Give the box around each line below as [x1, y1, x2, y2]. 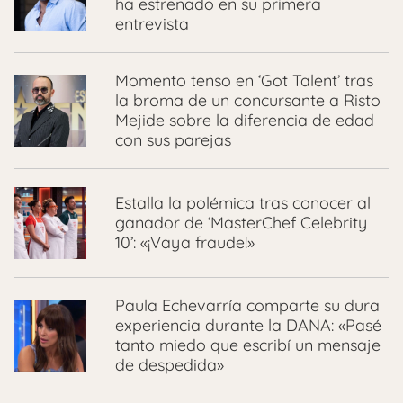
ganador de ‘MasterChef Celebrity [115, 212, 367, 234]
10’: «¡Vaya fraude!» [115, 232, 255, 254]
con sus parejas [115, 130, 231, 151]
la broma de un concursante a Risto [115, 90, 381, 112]
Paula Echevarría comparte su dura [115, 295, 380, 317]
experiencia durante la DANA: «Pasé [115, 315, 381, 336]
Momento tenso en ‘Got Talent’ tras [115, 70, 373, 92]
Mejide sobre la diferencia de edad [115, 110, 374, 131]
